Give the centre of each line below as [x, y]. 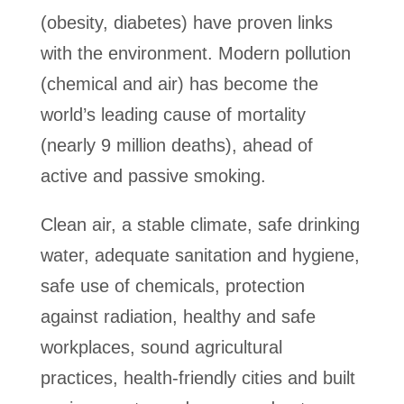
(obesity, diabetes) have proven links [186, 23]
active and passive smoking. [153, 176]
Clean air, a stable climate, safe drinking [200, 225]
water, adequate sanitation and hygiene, [200, 255]
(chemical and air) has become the [179, 84]
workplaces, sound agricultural [161, 347]
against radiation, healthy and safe [178, 317]
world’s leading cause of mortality [173, 115]
